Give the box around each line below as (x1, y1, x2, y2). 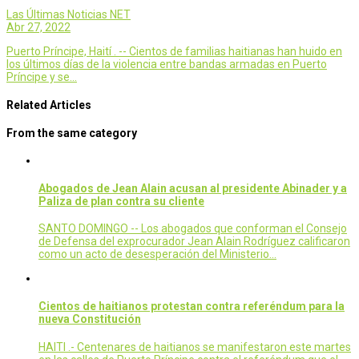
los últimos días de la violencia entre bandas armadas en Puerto (6, 58, 327, 71)
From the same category (6, 126, 137, 139)
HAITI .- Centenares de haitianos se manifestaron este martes (38, 340, 351, 353)
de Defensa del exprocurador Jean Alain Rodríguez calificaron (38, 235, 350, 248)
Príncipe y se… (6, 71, 77, 84)
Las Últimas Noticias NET (6, 8, 131, 22)
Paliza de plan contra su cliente (38, 194, 204, 208)
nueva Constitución (38, 313, 141, 326)
